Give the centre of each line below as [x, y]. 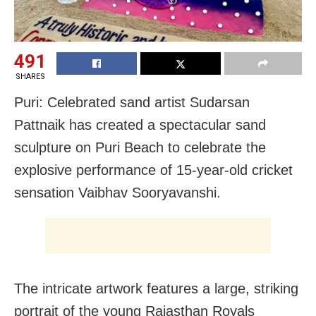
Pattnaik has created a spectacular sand [140, 124]
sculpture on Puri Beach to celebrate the [140, 147]
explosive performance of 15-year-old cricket [153, 170]
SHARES [30, 76]
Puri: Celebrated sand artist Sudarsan [132, 102]
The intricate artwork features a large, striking [156, 288]
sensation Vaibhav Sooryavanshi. [117, 192]
